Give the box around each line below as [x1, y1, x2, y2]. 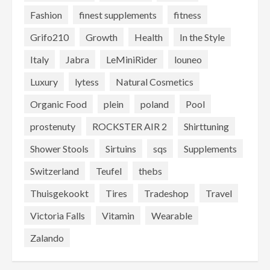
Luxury [30, 75, 58, 87]
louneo [174, 53, 202, 65]
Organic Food [30, 98, 87, 110]
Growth [86, 31, 118, 43]
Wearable [151, 209, 192, 221]
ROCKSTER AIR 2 [92, 120, 167, 132]
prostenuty [30, 120, 75, 132]
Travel [206, 187, 232, 199]
